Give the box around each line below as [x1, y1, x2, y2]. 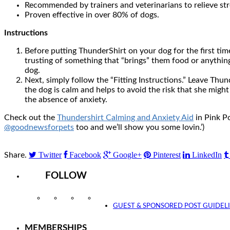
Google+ [113, 150, 142, 159]
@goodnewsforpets [4, 123, 74, 131]
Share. [4, 150, 27, 159]
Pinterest [153, 150, 181, 159]
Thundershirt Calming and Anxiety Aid [57, 113, 194, 122]
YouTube [101, 195, 124, 202]
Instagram [50, 195, 74, 202]
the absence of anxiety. [25, 95, 107, 104]
